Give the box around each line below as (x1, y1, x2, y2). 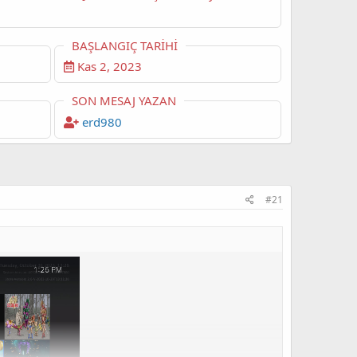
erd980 (81, 113, 122, 130)
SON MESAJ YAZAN (71, 92, 176, 109)
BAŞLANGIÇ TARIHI (71, 37, 178, 53)
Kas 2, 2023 (76, 57, 142, 74)
